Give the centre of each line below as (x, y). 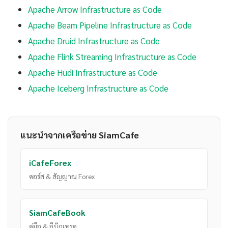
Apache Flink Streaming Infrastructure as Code (112, 57)
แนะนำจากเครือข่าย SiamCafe (80, 135)
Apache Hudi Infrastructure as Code (93, 73)
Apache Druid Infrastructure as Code (94, 41)
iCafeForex (50, 163)
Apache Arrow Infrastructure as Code (95, 9)
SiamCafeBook (57, 213)
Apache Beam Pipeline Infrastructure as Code (110, 25)
